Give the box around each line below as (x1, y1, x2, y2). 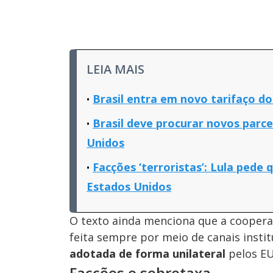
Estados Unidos (87, 179, 171, 194)
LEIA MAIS (87, 61, 144, 77)
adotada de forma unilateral (69, 246, 225, 261)
